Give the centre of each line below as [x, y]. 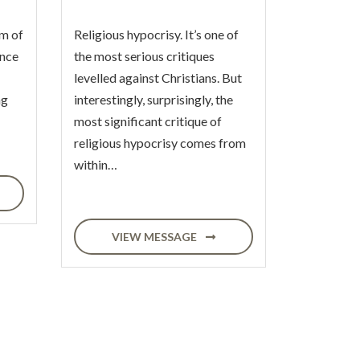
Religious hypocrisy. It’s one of [156, 34]
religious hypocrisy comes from [160, 143]
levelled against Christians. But [158, 78]
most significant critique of [148, 121]
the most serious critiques [144, 56]
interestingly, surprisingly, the [153, 99]
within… [96, 164]
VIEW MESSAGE [155, 237]
